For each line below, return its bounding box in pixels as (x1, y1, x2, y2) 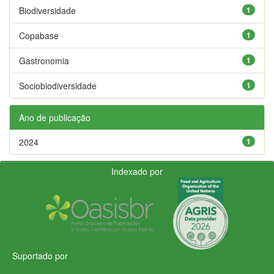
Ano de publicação (19, 111, 91, 124)
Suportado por (12, 249, 68, 262)
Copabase (19, 29, 59, 42)
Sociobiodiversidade (19, 79, 97, 92)
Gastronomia (19, 54, 69, 67)
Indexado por (111, 165, 163, 177)
